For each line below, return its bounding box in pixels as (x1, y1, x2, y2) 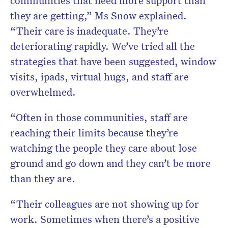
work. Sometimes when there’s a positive (10, 212, 199, 226)
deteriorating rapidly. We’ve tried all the (10, 39, 195, 53)
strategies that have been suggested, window (10, 54, 216, 68)
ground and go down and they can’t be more (10, 156, 211, 170)
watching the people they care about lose (10, 141, 197, 155)
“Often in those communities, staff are (10, 110, 188, 124)
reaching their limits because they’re (10, 126, 178, 139)
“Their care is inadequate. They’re (10, 24, 168, 38)
